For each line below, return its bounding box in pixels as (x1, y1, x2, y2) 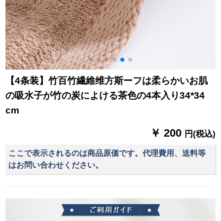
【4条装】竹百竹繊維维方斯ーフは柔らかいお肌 (5, 75, 208, 86)
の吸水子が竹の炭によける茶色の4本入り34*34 (5, 90, 205, 101)
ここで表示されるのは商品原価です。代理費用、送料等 (8, 149, 206, 158)
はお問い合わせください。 (8, 161, 104, 170)
